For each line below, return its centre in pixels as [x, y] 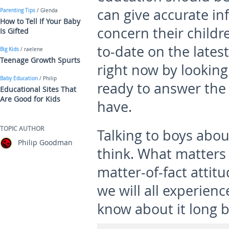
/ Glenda [47, 10]
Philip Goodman [45, 142]
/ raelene [31, 49]
